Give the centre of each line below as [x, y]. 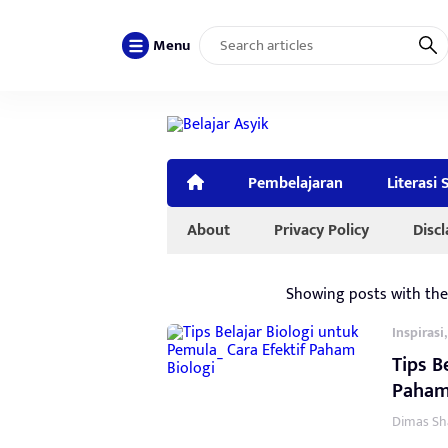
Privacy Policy [321, 229]
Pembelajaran [296, 182]
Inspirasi [418, 332]
